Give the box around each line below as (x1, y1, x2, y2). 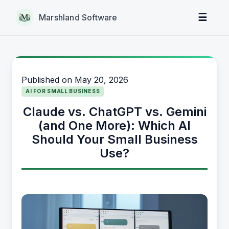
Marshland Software (39, 12, 118, 22)
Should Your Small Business (31, 132, 198, 147)
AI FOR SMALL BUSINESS (26, 88, 100, 95)
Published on (21, 75, 75, 85)
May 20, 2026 (75, 75, 128, 85)
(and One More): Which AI (38, 118, 191, 133)
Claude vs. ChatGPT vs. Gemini (22, 104, 207, 119)
